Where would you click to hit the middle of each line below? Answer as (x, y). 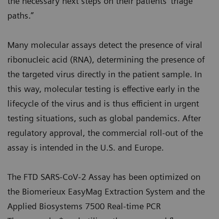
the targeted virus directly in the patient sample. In (105, 74)
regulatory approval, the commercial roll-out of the (105, 133)
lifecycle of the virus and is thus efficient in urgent (103, 103)
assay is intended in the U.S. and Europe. (86, 147)
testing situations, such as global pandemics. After (104, 118)
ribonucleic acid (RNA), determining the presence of (106, 59)
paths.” (21, 15)
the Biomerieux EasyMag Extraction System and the (106, 191)
